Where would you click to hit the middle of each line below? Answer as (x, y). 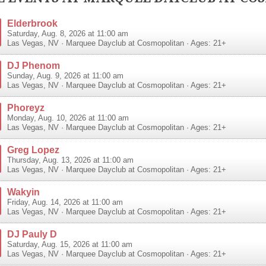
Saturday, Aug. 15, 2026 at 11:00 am (70, 245)
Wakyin (23, 192)
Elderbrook (32, 23)
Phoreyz (26, 108)
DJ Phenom (34, 66)
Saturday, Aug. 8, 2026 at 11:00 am (68, 34)
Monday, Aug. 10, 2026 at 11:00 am (68, 118)
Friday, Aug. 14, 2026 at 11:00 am (65, 203)
